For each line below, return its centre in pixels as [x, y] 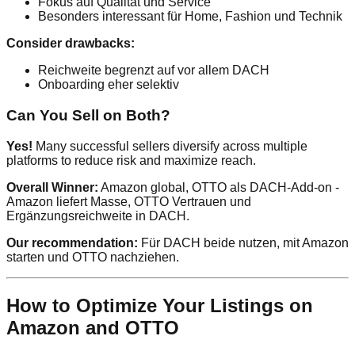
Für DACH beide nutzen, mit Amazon [243, 242]
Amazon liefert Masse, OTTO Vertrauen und [129, 201]
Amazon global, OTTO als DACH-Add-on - [219, 187]
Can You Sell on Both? [88, 116]
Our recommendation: [72, 242]
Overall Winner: [52, 187]
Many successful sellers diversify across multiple [170, 146]
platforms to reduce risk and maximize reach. [131, 160]
